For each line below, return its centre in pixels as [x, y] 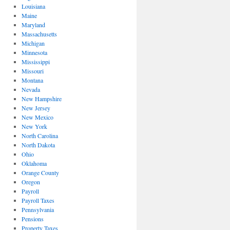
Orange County [40, 172]
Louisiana [33, 6]
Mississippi [35, 62]
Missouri [32, 71]
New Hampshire [41, 99]
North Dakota [38, 145]
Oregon [31, 182]
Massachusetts [39, 34]
